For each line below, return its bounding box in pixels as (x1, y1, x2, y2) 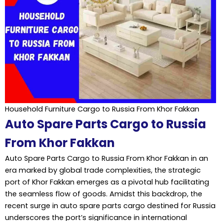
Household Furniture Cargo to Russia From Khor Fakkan (5, 104, 199, 114)
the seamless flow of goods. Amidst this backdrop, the (5, 189, 202, 199)
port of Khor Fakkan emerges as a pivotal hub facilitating (5, 177, 209, 187)
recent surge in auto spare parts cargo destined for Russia (5, 201, 216, 211)
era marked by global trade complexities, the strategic (5, 165, 201, 176)
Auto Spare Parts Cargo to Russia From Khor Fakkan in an (5, 153, 208, 164)
